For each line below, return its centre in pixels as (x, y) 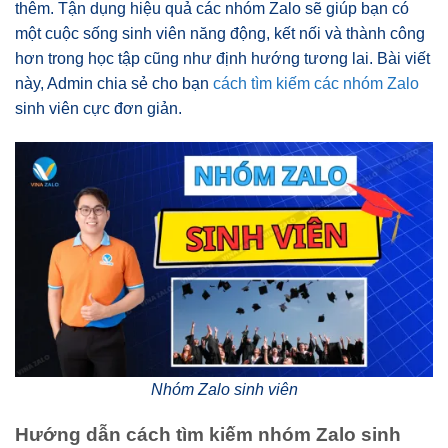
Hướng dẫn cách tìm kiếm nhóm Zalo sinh (208, 434)
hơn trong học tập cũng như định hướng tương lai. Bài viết (222, 58)
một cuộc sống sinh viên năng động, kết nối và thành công (220, 33)
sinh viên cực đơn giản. (98, 108)
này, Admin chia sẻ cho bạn (114, 83)
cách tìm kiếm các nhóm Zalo (316, 83)
